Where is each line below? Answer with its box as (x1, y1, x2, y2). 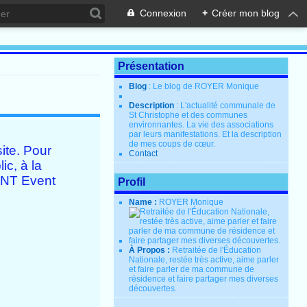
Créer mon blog (212, 8, 280, 19)
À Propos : (129, 245, 173, 255)
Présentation (118, 60, 185, 72)
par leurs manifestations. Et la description (129, 130, 282, 139)
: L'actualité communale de (176, 101, 276, 110)
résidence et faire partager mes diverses (129, 274, 279, 284)
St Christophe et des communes (129, 110, 248, 120)
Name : (129, 197, 160, 207)
